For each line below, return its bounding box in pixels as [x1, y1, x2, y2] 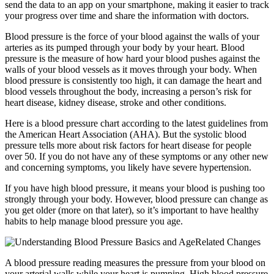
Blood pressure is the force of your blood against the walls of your [5, 31, 259, 42]
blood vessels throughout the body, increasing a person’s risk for [5, 86, 251, 97]
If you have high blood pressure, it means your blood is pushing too [5, 183, 265, 194]
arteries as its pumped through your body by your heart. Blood [5, 42, 245, 53]
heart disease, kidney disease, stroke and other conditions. [5, 97, 226, 108]
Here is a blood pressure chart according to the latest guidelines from [5, 118, 268, 129]
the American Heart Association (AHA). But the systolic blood [5, 129, 246, 140]
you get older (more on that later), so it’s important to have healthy [5, 205, 259, 216]
